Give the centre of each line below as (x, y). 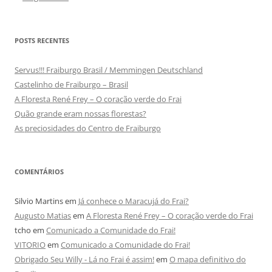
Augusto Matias (43, 216)
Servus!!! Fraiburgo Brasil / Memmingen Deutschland (109, 70)
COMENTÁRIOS (39, 172)
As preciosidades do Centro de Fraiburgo (88, 128)
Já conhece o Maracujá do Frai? (134, 201)
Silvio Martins (39, 201)
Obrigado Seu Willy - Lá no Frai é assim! (84, 260)
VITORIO (30, 245)
